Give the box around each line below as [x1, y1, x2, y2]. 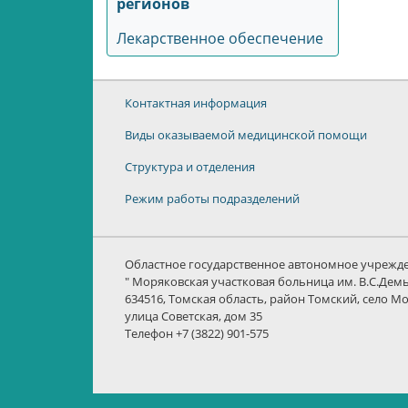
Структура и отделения [125, 158, 255, 175]
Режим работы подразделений [125, 190, 300, 207]
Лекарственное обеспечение [117, 28, 323, 48]
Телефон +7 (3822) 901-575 [125, 325, 269, 342]
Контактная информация [125, 95, 267, 111]
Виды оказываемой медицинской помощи [125, 127, 367, 143]
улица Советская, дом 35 [125, 308, 262, 324]
